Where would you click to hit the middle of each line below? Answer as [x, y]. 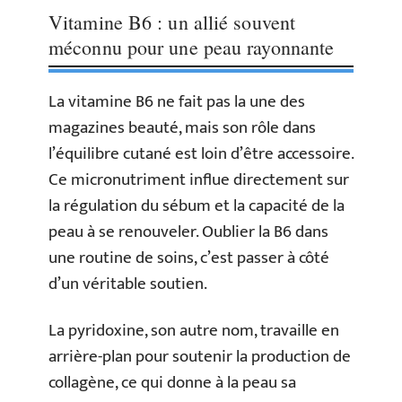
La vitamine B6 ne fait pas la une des [177, 102]
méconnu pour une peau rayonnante [192, 47]
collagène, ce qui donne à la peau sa [172, 382]
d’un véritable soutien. [128, 284]
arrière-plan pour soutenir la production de [200, 356]
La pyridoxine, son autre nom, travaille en [194, 330]
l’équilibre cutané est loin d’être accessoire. [201, 154]
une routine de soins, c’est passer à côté [189, 258]
